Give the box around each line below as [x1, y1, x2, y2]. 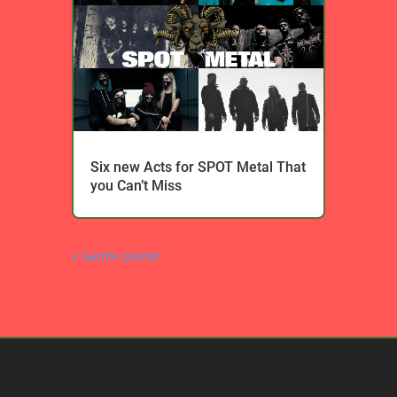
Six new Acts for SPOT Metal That [90, 159, 306, 176]
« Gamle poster [71, 247, 161, 265]
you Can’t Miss [90, 177, 182, 195]
